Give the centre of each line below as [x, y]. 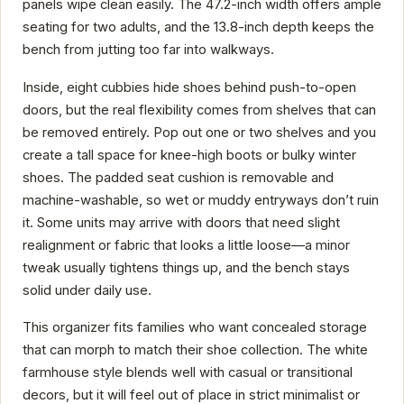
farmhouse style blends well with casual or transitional [188, 372]
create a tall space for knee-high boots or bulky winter [189, 155]
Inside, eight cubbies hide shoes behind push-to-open [189, 87]
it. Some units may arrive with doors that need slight [181, 222]
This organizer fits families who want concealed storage [195, 327]
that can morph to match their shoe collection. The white [195, 349]
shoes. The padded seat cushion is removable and [178, 177]
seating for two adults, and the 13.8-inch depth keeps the [198, 28]
